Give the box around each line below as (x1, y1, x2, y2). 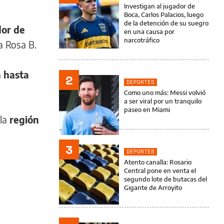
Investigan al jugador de (124, 2, 195, 10)
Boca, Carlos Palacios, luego (124, 10, 203, 18)
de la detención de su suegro (124, 19, 208, 27)
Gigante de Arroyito (124, 183, 182, 191)
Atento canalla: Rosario (124, 158, 191, 166)
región (9, 113, 39, 125)
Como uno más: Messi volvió (124, 88, 205, 96)
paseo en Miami (124, 105, 170, 113)
